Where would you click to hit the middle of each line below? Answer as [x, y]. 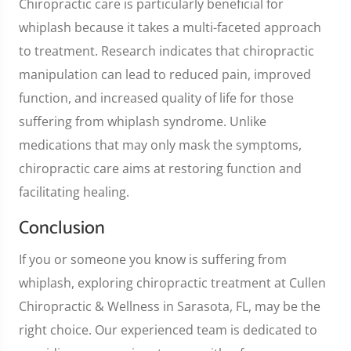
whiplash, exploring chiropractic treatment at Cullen [172, 282]
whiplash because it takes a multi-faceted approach [170, 27]
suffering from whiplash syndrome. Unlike [143, 121]
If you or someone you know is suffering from [153, 259]
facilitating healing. [74, 192]
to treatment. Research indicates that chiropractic [166, 51]
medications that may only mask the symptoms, [160, 145]
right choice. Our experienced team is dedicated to [168, 329]
